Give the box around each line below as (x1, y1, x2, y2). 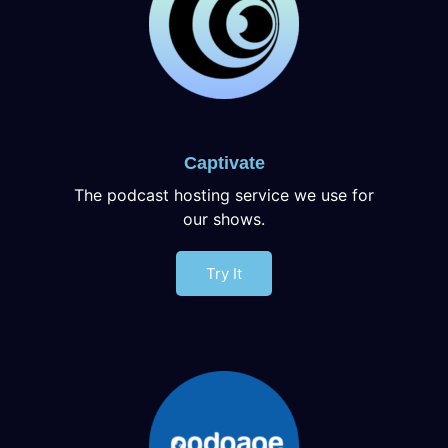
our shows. (183, 208, 265, 229)
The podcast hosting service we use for (74, 184, 374, 205)
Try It (206, 263, 242, 283)
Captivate (183, 152, 265, 173)
